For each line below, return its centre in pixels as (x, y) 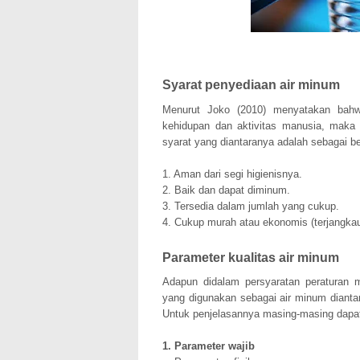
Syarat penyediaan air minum (251, 85)
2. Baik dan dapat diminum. (226, 190)
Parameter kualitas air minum (251, 257)
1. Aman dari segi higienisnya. (232, 174)
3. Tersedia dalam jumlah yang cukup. (251, 206)
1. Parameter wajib (209, 346)
